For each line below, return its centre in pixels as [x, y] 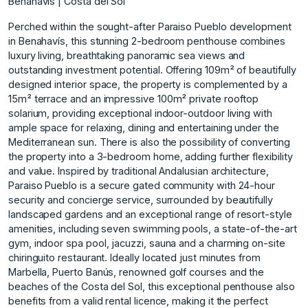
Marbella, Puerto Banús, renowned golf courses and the [136, 272]
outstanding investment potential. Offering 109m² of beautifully [152, 69]
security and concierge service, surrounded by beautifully [141, 199]
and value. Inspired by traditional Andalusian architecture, [139, 170]
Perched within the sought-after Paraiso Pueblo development [150, 26]
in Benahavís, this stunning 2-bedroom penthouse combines [147, 41]
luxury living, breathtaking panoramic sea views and [127, 55]
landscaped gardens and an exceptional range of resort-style [150, 214]
